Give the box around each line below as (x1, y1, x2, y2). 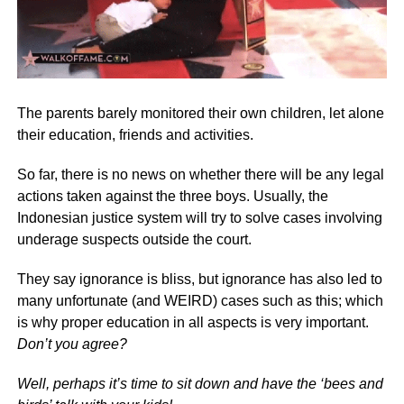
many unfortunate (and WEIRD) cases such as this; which (16, 293, 383, 309)
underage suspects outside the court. (16, 232, 252, 248)
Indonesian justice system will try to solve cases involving (16, 210, 382, 226)
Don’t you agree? (16, 336, 127, 353)
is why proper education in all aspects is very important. (16, 315, 369, 331)
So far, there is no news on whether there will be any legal (16, 167, 384, 183)
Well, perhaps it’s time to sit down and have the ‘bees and (16, 376, 383, 392)
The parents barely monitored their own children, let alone (16, 106, 384, 122)
